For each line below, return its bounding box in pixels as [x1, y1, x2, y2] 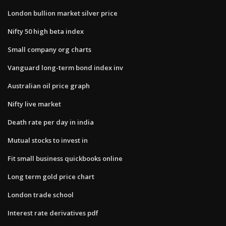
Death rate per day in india [8, 117, 94, 127]
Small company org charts [8, 44, 91, 54]
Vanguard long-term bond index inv [8, 63, 123, 72]
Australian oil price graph [8, 81, 90, 90]
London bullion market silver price [8, 8, 118, 18]
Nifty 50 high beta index [8, 26, 84, 36]
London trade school [8, 190, 74, 199]
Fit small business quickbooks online [8, 153, 123, 163]
